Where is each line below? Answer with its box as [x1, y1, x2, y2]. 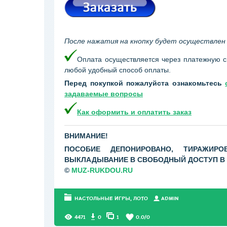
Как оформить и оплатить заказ [77, 108, 192, 116]
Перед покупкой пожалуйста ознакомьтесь [64, 79, 225, 87]
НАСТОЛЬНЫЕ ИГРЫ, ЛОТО [74, 195, 148, 202]
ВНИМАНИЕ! [64, 132, 108, 140]
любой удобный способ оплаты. [64, 66, 171, 74]
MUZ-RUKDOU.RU [71, 166, 133, 174]
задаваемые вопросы [64, 90, 143, 98]
